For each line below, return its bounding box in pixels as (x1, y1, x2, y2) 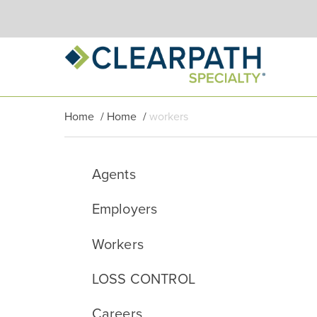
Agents (91, 166, 136, 184)
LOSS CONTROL (91, 270, 195, 288)
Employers (91, 201, 158, 219)
